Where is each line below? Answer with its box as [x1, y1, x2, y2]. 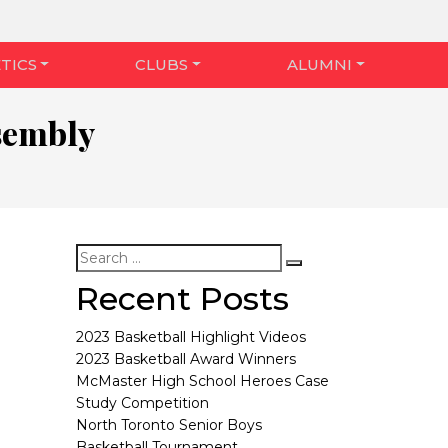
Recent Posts [76, 279, 289, 318]
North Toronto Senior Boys [76, 416, 262, 434]
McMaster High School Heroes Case [76, 372, 329, 390]
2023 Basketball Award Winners [76, 350, 296, 368]
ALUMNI [287, 55, 353, 74]
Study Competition [76, 394, 209, 412]
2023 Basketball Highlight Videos [76, 328, 306, 346]
